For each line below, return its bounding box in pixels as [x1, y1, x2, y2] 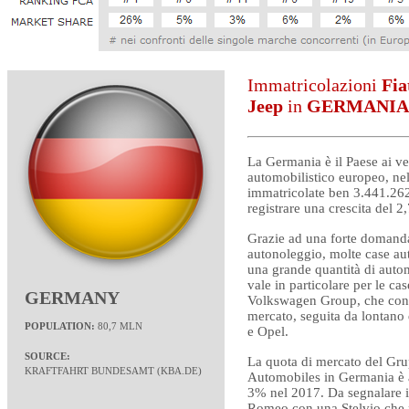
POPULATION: [25, 321, 98, 331]
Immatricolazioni [247, 75, 377, 95]
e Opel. [247, 324, 288, 339]
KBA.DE [161, 366, 198, 376]
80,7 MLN [98, 321, 142, 331]
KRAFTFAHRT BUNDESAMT [25, 366, 154, 376]
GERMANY [25, 288, 120, 308]
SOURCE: [25, 351, 70, 362]
